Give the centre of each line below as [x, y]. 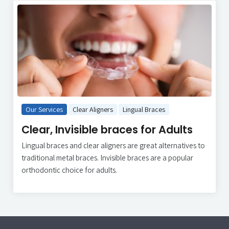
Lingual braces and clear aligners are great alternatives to [113, 145]
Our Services [44, 109]
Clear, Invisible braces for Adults [107, 129]
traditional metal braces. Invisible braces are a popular [107, 157]
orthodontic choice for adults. [69, 170]
